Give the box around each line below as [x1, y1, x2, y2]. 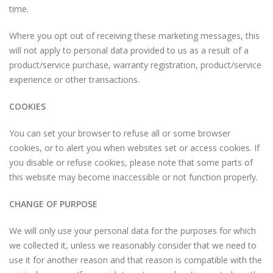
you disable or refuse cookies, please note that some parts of [9, 157, 253, 168]
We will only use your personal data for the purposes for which [9, 225, 256, 236]
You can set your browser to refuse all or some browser [9, 127, 230, 139]
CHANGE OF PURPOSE [9, 198, 97, 210]
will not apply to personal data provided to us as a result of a [9, 44, 249, 56]
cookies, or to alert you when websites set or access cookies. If [9, 142, 260, 154]
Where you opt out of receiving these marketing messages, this [9, 30, 260, 41]
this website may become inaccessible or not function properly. [9, 171, 258, 183]
